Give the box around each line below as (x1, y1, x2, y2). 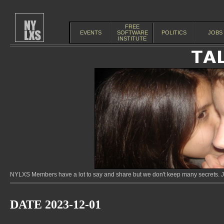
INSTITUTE (118, 35, 146, 41)
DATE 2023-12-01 (10, 198, 101, 211)
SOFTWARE (116, 29, 148, 35)
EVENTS (80, 29, 101, 35)
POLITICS (161, 29, 186, 35)
